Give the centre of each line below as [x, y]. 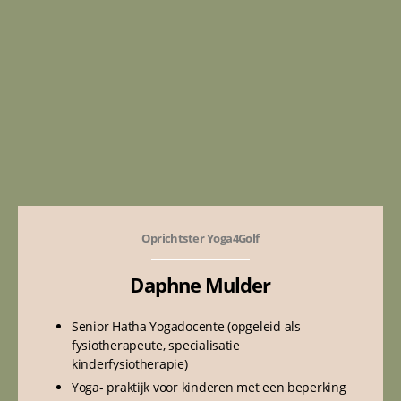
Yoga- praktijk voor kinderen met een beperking [209, 387]
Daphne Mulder [200, 285]
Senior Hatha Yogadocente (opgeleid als [186, 326]
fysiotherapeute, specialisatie [156, 345]
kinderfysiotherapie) [130, 364]
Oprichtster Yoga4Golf [200, 238]
